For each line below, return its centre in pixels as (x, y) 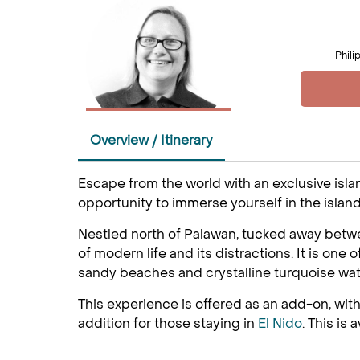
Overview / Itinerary (151, 140)
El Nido (280, 323)
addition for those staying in (168, 323)
